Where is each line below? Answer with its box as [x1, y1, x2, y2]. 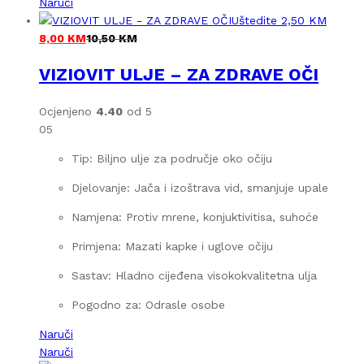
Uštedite [232, 13, 277, 27]
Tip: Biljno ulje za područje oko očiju [71, 151, 272, 165]
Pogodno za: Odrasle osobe [71, 297, 225, 311]
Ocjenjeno [39, 104, 96, 118]
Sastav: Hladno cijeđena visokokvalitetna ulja [71, 268, 317, 282]
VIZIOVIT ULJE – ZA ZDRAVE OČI [39, 64, 318, 85]
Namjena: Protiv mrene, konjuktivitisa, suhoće [71, 210, 318, 223]
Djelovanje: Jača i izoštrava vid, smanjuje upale [71, 180, 328, 194]
